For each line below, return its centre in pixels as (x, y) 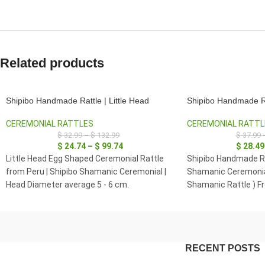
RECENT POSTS (222, 248)
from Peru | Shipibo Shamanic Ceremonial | (86, 172)
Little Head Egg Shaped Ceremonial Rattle (85, 159)
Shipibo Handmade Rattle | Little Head (77, 101)
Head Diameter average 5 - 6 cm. (67, 185)
